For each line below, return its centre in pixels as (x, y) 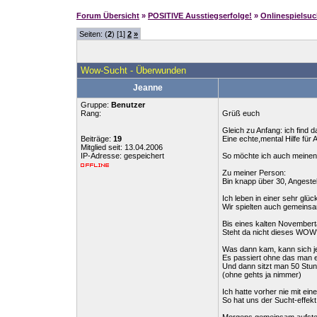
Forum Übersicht (108, 16)
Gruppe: (96, 105)
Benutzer (128, 105)
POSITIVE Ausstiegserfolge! (200, 16)
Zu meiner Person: (254, 173)
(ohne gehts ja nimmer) (262, 275)
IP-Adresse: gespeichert (122, 156)
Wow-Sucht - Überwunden (133, 70)
